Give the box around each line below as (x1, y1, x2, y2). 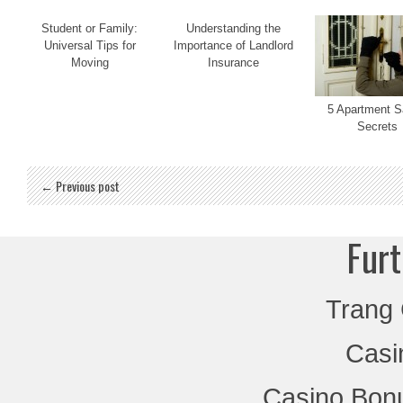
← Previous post (40, 176, 120, 195)
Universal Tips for (44, 39, 136, 52)
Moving (71, 56, 109, 69)
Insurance (208, 56, 260, 69)
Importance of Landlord (174, 39, 294, 52)
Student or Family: (41, 22, 139, 35)
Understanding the (186, 22, 282, 35)
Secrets (357, 120, 399, 133)
